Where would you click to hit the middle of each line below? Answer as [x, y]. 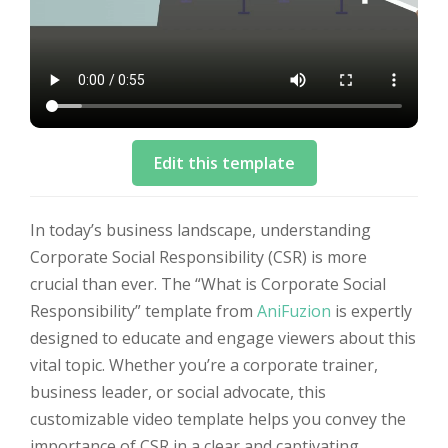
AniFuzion [294, 311]
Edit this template [224, 163]
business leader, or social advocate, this [178, 392]
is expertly [371, 311]
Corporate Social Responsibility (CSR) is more [198, 257]
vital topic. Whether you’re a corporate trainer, [204, 365]
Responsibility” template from [143, 311]
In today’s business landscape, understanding [200, 230]
